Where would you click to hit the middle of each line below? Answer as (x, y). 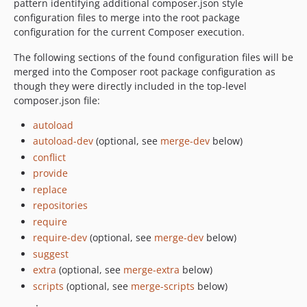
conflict (49, 157)
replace (50, 189)
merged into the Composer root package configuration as (145, 71)
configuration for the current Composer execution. (129, 32)
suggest (51, 254)
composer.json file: (57, 100)
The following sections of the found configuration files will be (153, 57)
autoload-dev (63, 141)
